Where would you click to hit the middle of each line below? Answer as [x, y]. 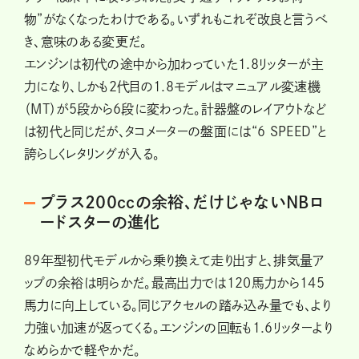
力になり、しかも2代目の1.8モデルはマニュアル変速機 [173, 86]
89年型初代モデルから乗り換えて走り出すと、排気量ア [175, 260]
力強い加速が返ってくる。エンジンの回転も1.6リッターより [178, 327]
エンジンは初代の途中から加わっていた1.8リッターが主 [174, 64]
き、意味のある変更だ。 [86, 41]
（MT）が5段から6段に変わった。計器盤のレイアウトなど [175, 109]
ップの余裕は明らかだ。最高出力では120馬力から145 [175, 282]
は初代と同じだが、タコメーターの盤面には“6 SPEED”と [175, 131]
